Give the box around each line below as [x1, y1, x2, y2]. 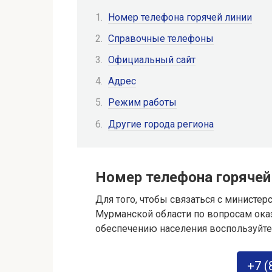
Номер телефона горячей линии [108, 11, 252, 23]
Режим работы [108, 97, 177, 109]
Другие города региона [108, 118, 214, 130]
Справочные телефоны [108, 32, 214, 44]
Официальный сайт [108, 53, 195, 66]
